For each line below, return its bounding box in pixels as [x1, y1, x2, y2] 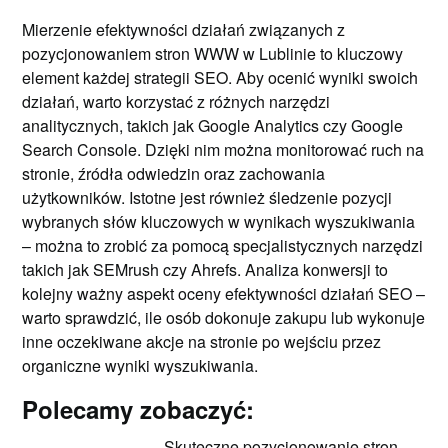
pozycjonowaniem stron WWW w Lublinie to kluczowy [22, 41, 404, 65]
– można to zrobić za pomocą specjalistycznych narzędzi [22, 233, 424, 257]
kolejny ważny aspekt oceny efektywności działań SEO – [22, 281, 426, 305]
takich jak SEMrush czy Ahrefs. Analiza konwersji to [22, 257, 389, 281]
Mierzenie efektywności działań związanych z [22, 17, 346, 41]
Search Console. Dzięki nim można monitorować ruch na [22, 137, 425, 161]
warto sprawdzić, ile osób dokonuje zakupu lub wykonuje [22, 305, 426, 329]
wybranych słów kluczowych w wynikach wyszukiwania [22, 209, 416, 233]
